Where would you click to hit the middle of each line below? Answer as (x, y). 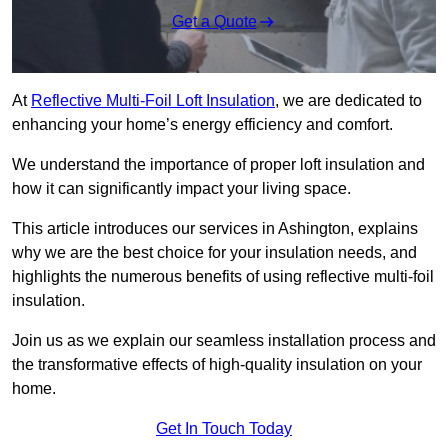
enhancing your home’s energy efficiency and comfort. (202, 125)
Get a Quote (214, 22)
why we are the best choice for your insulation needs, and (214, 253)
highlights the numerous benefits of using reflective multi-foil (223, 277)
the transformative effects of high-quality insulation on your (217, 365)
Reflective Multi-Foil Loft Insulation (153, 101)
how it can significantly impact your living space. (181, 189)
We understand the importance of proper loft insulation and (218, 165)
